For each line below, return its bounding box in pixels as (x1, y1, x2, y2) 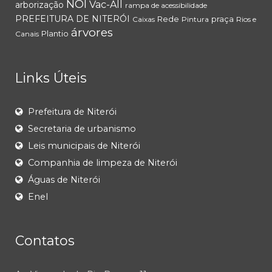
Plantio (41, 29, 69, 39)
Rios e (236, 15, 256, 24)
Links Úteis (15, 70, 87, 86)
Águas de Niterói (28, 174, 100, 186)
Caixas (132, 15, 155, 24)
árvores (71, 25, 113, 40)
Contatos (15, 233, 75, 249)
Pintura (182, 15, 209, 24)
